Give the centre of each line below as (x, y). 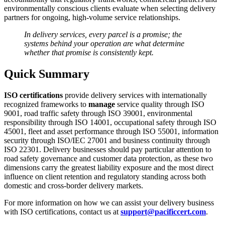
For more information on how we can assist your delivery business (109, 203)
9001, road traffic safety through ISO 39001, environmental (98, 114)
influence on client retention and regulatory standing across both (105, 177)
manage (103, 104)
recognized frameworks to (46, 104)
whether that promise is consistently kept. (89, 53)
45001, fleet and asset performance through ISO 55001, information (111, 132)
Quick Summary (47, 74)
